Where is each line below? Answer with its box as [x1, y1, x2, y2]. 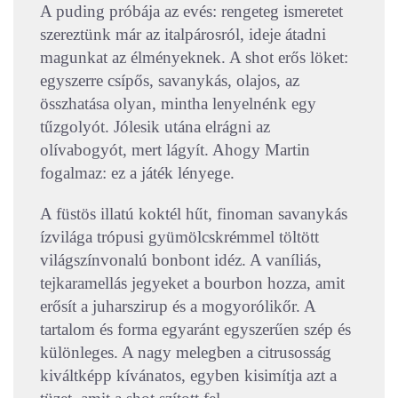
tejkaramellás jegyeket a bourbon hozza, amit [40, 274, 345, 293]
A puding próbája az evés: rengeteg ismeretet [40, 2, 343, 21]
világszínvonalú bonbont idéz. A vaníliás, [40, 251, 322, 270]
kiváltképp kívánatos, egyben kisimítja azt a [40, 366, 337, 386]
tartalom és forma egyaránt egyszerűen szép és [40, 320, 351, 339]
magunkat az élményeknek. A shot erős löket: [40, 48, 348, 68]
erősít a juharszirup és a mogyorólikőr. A [40, 297, 315, 316]
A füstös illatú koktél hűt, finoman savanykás [40, 204, 347, 224]
